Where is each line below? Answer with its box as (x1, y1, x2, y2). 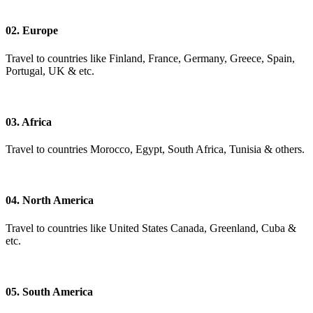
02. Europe (6, 24, 58, 37)
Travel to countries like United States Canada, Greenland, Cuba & (6, 221, 296, 234)
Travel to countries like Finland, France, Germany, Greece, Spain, (6, 52, 295, 64)
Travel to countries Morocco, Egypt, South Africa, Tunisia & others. (6, 143, 305, 156)
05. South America (6, 285, 93, 298)
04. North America (6, 194, 94, 207)
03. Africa (6, 115, 52, 128)
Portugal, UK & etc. (6, 64, 94, 77)
